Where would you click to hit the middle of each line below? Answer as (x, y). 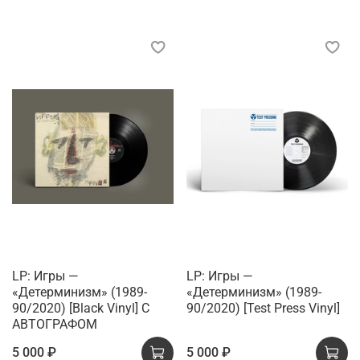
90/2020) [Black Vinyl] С (81, 308)
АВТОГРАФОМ (55, 324)
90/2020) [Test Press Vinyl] (263, 308)
